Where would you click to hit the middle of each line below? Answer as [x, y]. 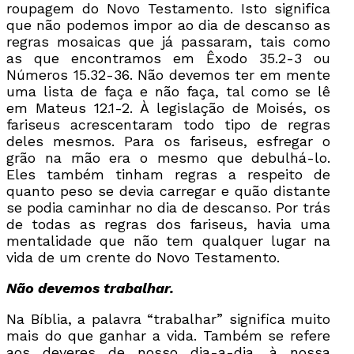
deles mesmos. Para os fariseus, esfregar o [169, 141]
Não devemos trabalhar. [90, 288]
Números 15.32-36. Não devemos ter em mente [169, 74]
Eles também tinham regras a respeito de [169, 174]
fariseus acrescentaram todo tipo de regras [169, 124]
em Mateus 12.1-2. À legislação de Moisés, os [169, 107]
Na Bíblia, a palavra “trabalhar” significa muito [169, 318]
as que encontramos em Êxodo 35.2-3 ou [169, 58]
